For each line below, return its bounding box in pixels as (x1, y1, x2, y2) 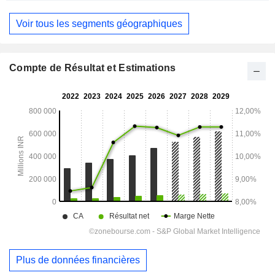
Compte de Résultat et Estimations (9, 63, 176, 74)
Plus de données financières (16, 254, 140, 265)
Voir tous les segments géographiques (16, 18, 182, 29)
